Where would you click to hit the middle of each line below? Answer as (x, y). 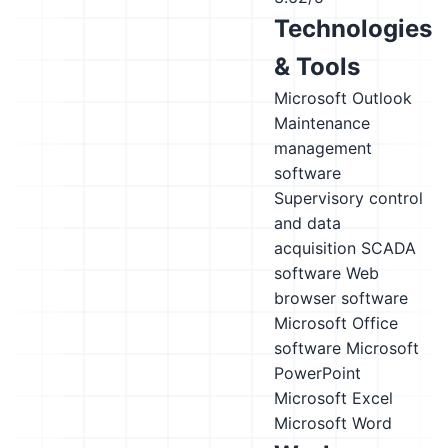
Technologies (353, 28)
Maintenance (322, 123)
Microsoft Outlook (343, 98)
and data (307, 223)
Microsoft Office (336, 323)
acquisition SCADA (345, 248)
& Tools (317, 66)
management (323, 148)
